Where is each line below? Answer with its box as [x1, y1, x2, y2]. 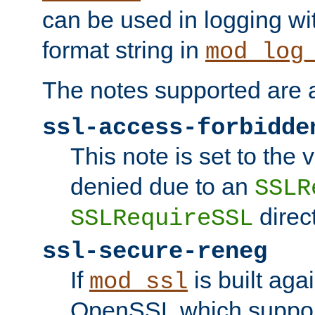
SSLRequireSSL [70, 205, 253, 232]
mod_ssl [89, 268, 188, 295]
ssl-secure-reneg [42, 238, 267, 265]
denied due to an [70, 172, 255, 200]
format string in [42, 36, 205, 63]
